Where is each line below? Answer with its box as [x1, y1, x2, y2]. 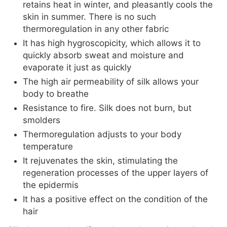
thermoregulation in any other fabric [23, 24, 169, 34]
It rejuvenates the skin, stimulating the [23, 156, 178, 166]
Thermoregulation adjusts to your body [23, 129, 181, 140]
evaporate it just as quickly [23, 62, 131, 73]
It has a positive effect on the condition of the [23, 194, 208, 205]
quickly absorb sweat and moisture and [23, 50, 184, 61]
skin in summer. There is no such [23, 12, 156, 22]
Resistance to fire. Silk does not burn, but [23, 103, 192, 113]
